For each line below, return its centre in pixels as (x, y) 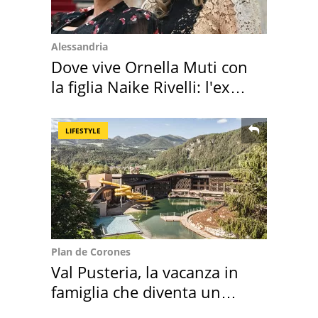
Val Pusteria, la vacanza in (145, 272)
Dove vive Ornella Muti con (149, 66)
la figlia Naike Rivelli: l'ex (141, 86)
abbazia (79, 106)
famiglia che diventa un (136, 291)
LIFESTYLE (83, 130)
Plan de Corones (91, 251)
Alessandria (79, 46)
